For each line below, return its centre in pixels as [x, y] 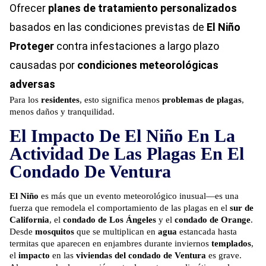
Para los [25, 100]
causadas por [43, 65]
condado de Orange [213, 220]
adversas [32, 84]
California [29, 220]
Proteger [32, 46]
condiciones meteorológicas [148, 65]
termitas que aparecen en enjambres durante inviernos [110, 244]
